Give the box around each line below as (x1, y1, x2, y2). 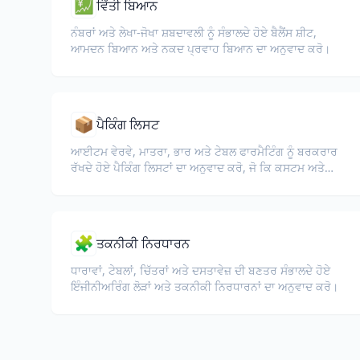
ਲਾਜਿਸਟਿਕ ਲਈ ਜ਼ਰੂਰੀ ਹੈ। (71, 176, 186, 191)
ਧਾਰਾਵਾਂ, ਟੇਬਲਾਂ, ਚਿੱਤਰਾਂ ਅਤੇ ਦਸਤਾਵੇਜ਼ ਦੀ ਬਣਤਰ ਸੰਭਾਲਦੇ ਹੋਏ (71, 263, 330, 278)
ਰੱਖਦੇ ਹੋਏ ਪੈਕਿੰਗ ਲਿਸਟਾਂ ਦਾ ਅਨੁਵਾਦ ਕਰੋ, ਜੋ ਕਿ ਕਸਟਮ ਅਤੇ (71, 160, 325, 175)
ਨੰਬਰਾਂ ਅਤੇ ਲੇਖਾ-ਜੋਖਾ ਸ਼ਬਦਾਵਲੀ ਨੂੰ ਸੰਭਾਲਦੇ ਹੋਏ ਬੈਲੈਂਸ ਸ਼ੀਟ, (71, 25, 317, 40)
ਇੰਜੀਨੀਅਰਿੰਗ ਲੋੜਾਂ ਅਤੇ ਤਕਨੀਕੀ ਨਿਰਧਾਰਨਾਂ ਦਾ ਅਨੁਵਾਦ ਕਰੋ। (71, 279, 338, 294)
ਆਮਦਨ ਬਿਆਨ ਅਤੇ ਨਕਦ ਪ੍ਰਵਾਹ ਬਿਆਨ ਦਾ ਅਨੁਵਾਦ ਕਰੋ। (71, 41, 330, 56)
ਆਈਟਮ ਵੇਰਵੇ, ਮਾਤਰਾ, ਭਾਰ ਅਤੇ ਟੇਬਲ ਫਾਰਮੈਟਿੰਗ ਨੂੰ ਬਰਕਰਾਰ (71, 144, 337, 159)
